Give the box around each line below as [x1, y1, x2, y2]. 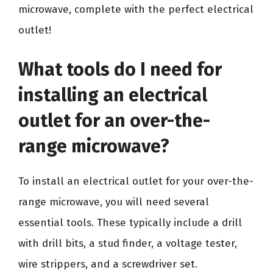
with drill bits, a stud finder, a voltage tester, [18, 236, 237, 250]
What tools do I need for [18, 58, 222, 80]
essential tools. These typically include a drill [18, 216, 242, 229]
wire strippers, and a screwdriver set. [18, 257, 197, 271]
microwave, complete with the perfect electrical [18, 3, 253, 16]
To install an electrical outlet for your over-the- [18, 174, 253, 188]
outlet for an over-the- [18, 109, 210, 132]
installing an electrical [18, 83, 207, 106]
